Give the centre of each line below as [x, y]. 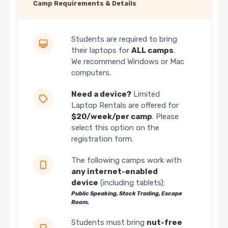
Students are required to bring [124, 39]
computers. [91, 73]
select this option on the [115, 127]
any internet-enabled [115, 171]
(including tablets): [132, 182]
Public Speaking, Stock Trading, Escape [127, 194]
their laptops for [101, 50]
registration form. [102, 139]
